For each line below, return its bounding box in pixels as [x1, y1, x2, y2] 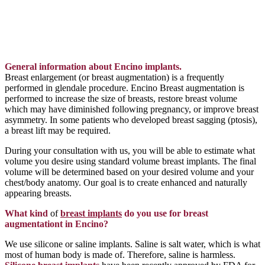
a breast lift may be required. [5, 125, 111, 135]
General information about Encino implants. [5, 62, 182, 72]
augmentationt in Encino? [5, 219, 108, 229]
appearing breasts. [5, 188, 72, 198]
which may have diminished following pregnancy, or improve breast [5, 104, 258, 114]
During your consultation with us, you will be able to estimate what [5, 146, 255, 156]
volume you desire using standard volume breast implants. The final [5, 156, 256, 166]
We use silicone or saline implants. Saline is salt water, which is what [5, 239, 260, 249]
